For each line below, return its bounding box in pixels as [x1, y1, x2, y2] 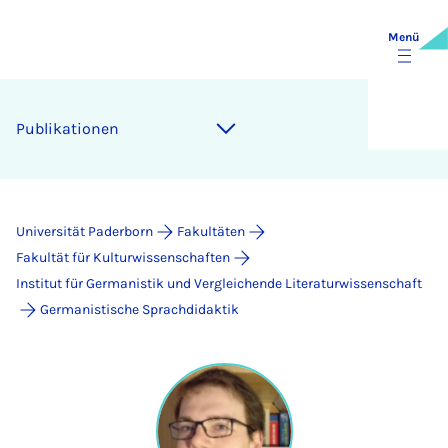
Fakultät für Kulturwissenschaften [16, 249, 230, 266]
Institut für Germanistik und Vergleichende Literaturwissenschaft [16, 275, 422, 292]
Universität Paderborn [16, 223, 153, 240]
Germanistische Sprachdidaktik [40, 301, 239, 318]
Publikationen [16, 119, 119, 138]
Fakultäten [177, 223, 245, 240]
